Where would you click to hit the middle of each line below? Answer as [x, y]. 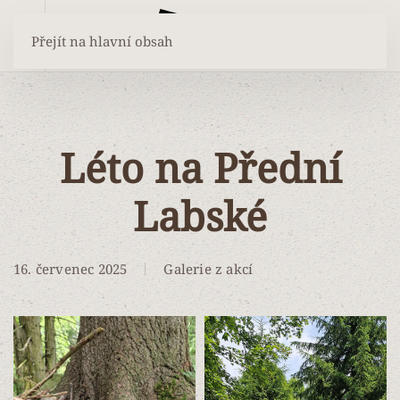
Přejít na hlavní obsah [102, 41]
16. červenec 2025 [71, 269]
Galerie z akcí [208, 269]
